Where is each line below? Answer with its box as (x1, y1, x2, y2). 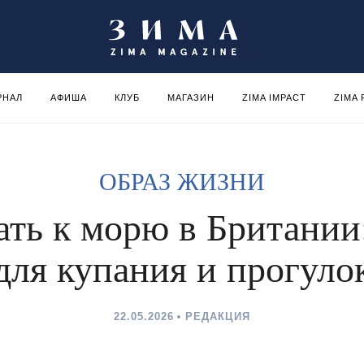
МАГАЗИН (167, 93, 214, 102)
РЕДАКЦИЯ (185, 310, 250, 323)
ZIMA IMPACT (242, 93, 306, 102)
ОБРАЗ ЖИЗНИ (99, 168, 265, 195)
